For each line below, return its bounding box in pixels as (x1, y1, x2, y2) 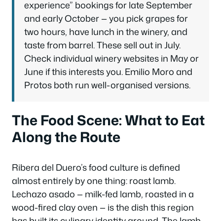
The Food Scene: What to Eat (12, 110, 205, 130)
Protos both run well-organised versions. (24, 78, 190, 91)
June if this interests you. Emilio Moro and (24, 65, 192, 78)
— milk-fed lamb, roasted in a (75, 187, 194, 200)
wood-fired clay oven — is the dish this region (12, 201, 194, 214)
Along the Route (12, 127, 120, 147)
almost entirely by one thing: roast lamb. (12, 174, 176, 187)
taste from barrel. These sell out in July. (24, 38, 181, 51)
